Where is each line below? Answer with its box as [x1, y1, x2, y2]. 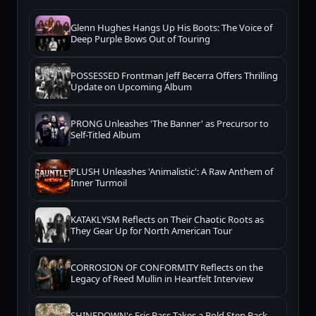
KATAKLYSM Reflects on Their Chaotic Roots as [71, 213, 264, 226]
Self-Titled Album [71, 128, 140, 142]
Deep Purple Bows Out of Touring [71, 32, 210, 46]
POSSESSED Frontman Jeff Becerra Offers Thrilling [71, 69, 278, 83]
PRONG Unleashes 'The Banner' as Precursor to [71, 117, 269, 130]
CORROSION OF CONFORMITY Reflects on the [71, 261, 263, 274]
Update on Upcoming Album [71, 80, 192, 94]
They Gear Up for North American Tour [71, 224, 232, 238]
